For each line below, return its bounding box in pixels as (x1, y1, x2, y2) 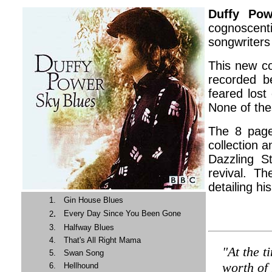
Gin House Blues (64, 195, 123, 205)
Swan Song (64, 248, 104, 257)
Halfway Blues (64, 223, 114, 232)
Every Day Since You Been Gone (64, 209, 181, 218)
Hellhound (64, 261, 98, 270)
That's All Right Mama (64, 236, 141, 245)
